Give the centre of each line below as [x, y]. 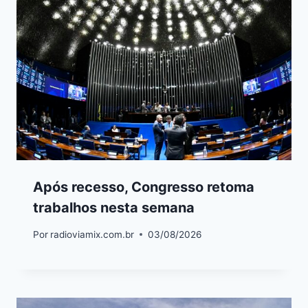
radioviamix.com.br [92, 234]
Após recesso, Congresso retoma [144, 187]
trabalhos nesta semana [114, 208]
